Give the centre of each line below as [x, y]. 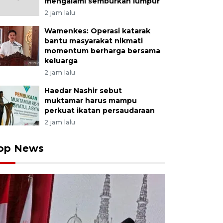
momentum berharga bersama [102, 51]
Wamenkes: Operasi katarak [97, 31]
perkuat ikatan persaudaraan [99, 111]
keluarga [61, 61]
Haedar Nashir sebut [83, 91]
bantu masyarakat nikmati [93, 41]
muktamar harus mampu [90, 101]
